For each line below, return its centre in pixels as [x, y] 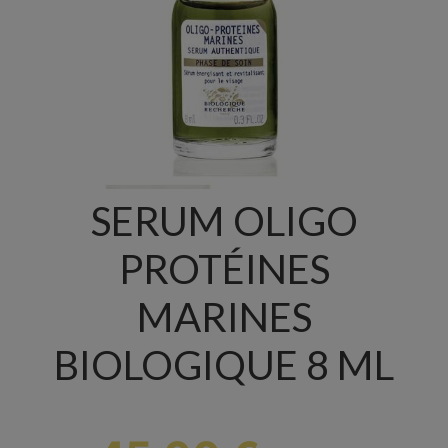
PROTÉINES [224, 269]
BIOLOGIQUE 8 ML [224, 365]
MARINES [224, 317]
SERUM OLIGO [224, 221]
